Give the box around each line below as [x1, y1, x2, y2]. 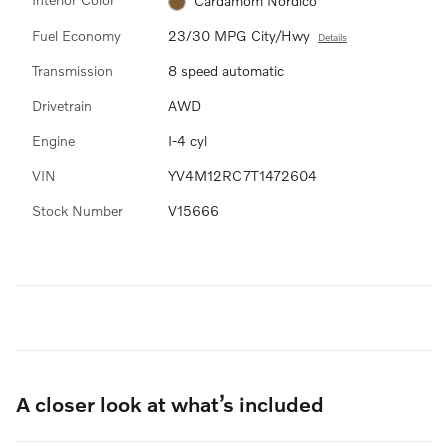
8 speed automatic [168, 61, 284, 79]
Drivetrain [32, 96, 92, 114]
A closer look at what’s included [16, 390, 324, 416]
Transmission [32, 61, 113, 79]
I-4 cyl [168, 131, 207, 149]
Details [318, 30, 347, 43]
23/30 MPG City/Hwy [168, 26, 310, 44]
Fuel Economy [32, 26, 121, 44]
